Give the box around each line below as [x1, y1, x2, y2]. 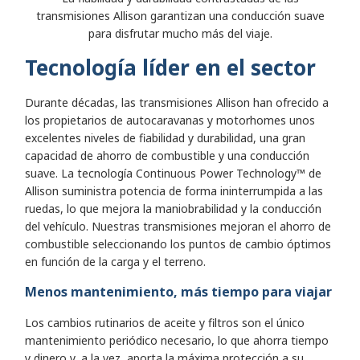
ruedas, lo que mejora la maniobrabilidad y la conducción [25, 201, 321, 217]
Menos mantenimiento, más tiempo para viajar [25, 283, 332, 301]
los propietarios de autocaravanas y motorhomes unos [25, 112, 315, 129]
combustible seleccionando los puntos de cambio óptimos [25, 236, 331, 252]
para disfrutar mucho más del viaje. [88, 26, 272, 42]
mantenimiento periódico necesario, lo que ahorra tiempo [25, 333, 329, 349]
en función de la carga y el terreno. [25, 254, 206, 270]
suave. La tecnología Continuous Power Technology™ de [25, 166, 321, 182]
